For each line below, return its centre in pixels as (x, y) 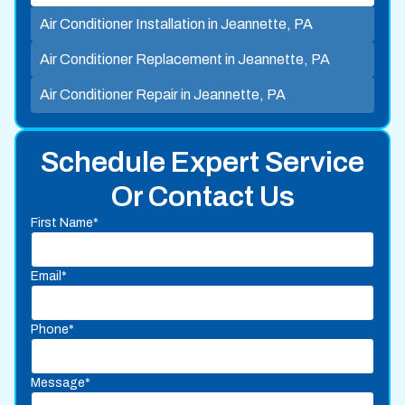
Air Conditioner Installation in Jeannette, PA (176, 24)
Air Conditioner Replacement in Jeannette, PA (184, 59)
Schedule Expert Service (202, 162)
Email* (49, 276)
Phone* (52, 329)
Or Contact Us (202, 196)
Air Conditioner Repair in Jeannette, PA (162, 94)
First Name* (65, 222)
